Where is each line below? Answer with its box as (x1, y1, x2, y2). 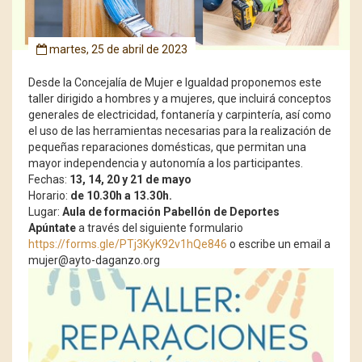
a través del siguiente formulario (76, 221, 243, 235)
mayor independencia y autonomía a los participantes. (28, 157, 303, 170)
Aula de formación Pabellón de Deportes (62, 205, 280, 219)
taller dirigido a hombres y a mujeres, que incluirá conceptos (28, 92, 331, 106)
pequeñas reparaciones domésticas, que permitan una (28, 141, 306, 154)
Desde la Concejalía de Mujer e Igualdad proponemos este (28, 76, 322, 90)
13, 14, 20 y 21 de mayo (69, 173, 192, 187)
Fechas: (28, 173, 69, 187)
